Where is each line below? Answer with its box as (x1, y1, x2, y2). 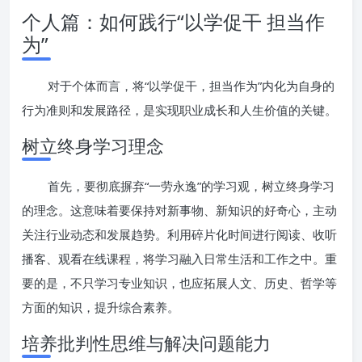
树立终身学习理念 (22, 133, 164, 158)
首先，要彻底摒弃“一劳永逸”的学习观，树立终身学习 (48, 178, 335, 194)
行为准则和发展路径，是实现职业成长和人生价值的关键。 (22, 102, 337, 118)
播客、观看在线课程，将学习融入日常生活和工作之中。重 (22, 250, 337, 267)
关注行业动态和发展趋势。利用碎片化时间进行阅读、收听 (22, 226, 337, 242)
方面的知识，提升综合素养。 (22, 299, 179, 315)
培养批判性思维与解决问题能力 (22, 330, 271, 355)
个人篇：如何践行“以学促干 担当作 (22, 8, 325, 35)
